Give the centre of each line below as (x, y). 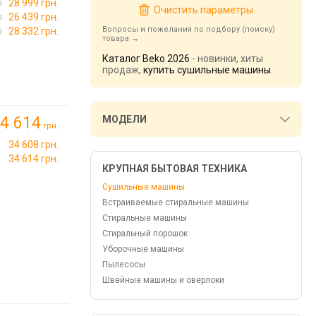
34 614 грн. (34, 158)
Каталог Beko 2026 (146, 59)
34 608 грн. (34, 144)
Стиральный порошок (145, 233)
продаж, (123, 70)
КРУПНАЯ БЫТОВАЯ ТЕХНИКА (175, 169)
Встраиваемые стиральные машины (176, 202)
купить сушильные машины (207, 70)
